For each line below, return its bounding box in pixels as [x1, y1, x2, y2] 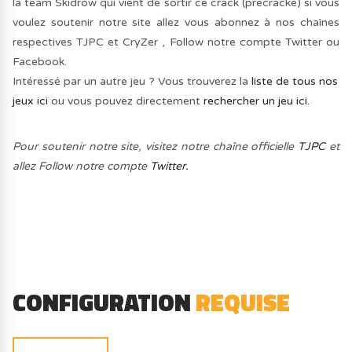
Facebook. [13, 55, 68, 69]
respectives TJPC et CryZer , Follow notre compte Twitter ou [13, 35, 339, 49]
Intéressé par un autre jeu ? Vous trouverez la [13, 75, 252, 89]
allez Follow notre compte [13, 159, 151, 173]
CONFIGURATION [13, 284, 196, 321]
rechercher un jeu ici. [203, 94, 310, 108]
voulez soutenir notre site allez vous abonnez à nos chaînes [13, 16, 339, 30]
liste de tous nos [251, 75, 339, 89]
